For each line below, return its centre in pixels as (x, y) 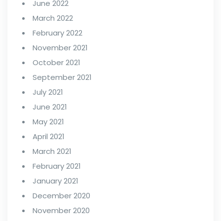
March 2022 (53, 18)
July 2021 (48, 92)
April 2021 (49, 136)
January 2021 (55, 181)
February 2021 (57, 166)
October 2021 (56, 62)
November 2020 (61, 210)
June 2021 (50, 107)
